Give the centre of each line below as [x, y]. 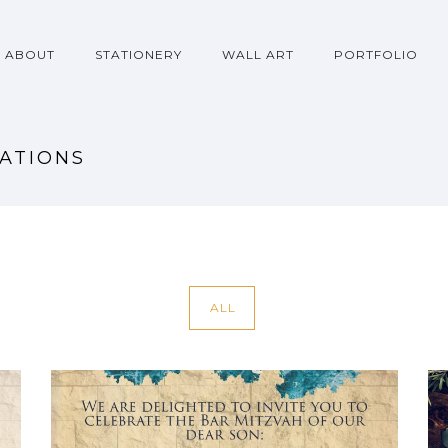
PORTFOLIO [376, 54]
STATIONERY [138, 54]
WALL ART [258, 54]
